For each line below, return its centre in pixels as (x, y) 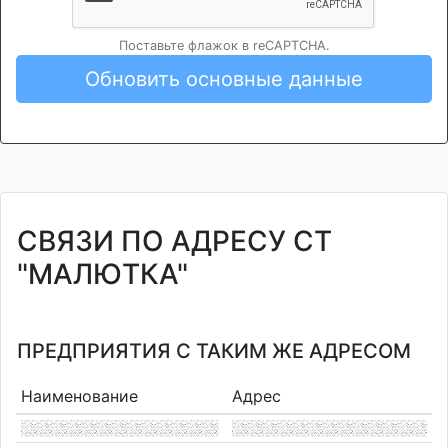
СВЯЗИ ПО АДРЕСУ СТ (174, 241)
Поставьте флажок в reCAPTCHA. (224, 45)
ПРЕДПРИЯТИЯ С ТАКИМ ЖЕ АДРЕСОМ (214, 351)
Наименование (79, 395)
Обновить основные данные (224, 79)
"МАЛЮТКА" (102, 274)
